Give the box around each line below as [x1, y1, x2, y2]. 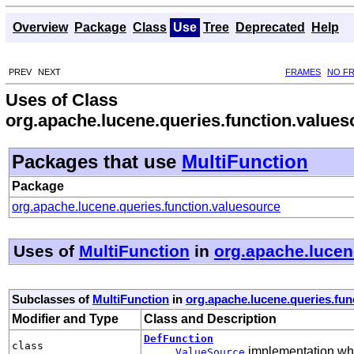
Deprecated [235, 21, 305, 34]
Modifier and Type [12, 311, 119, 326]
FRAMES [285, 66, 321, 77]
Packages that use [12, 150, 182, 172]
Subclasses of [12, 292, 92, 306]
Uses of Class [6, 89, 118, 110]
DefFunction [144, 332, 213, 345]
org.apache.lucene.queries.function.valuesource [12, 199, 281, 213]
